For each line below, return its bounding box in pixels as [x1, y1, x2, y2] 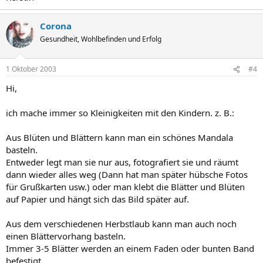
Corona [40, 19, 72, 32]
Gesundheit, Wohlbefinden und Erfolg [40, 33, 161, 44]
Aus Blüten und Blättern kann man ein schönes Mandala [6, 131, 233, 143]
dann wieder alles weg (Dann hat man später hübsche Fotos [6, 168, 248, 180]
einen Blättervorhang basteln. [6, 230, 126, 242]
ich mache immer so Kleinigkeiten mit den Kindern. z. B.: [6, 107, 234, 119]
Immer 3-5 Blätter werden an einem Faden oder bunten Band [6, 242, 254, 254]
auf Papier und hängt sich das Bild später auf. [6, 193, 189, 205]
